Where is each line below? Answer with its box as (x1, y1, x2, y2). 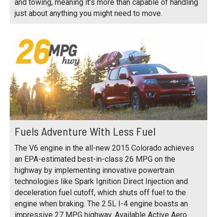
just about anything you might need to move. (15, 9, 162, 18)
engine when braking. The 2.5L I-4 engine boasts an (15, 199, 188, 209)
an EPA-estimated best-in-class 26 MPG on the (15, 155, 175, 164)
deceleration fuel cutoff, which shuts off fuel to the (15, 188, 186, 198)
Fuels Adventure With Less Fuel (15, 124, 155, 139)
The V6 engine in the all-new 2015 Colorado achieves (15, 143, 194, 153)
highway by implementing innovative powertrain (15, 166, 174, 175)
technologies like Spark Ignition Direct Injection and (15, 177, 188, 186)
